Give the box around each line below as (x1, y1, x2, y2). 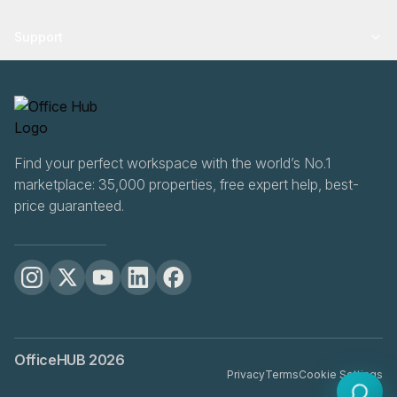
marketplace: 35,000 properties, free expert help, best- (14, 175, 359, 193)
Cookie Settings (299, 368, 383, 381)
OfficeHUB (14, 351, 89, 369)
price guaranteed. (14, 197, 124, 214)
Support (14, 29, 63, 44)
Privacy (227, 368, 265, 381)
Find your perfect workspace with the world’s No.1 (14, 154, 331, 172)
